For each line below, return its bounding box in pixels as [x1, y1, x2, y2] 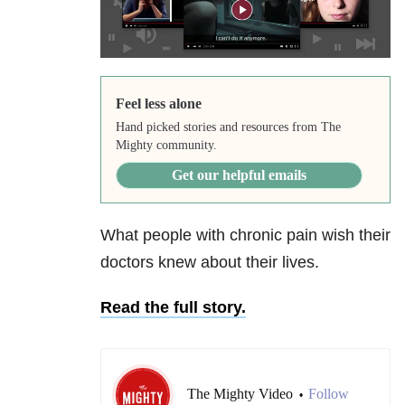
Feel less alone [115, 96, 202, 112]
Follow [308, 386, 349, 402]
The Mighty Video [187, 386, 297, 402]
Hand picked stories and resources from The [115, 120, 341, 135]
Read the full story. [100, 298, 246, 317]
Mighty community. [115, 138, 217, 153]
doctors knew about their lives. [100, 253, 319, 272]
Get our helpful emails [171, 167, 306, 184]
